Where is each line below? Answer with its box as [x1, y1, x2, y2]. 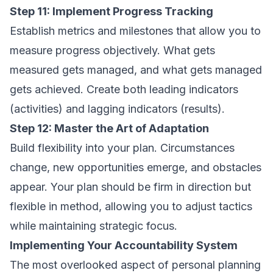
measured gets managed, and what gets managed [10, 63, 262, 76]
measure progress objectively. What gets [10, 44, 215, 57]
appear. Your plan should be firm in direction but [10, 180, 251, 193]
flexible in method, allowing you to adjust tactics [10, 200, 252, 213]
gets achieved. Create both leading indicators [10, 83, 238, 96]
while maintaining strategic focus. [10, 219, 177, 232]
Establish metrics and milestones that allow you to [10, 24, 261, 37]
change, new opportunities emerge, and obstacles [10, 161, 261, 174]
